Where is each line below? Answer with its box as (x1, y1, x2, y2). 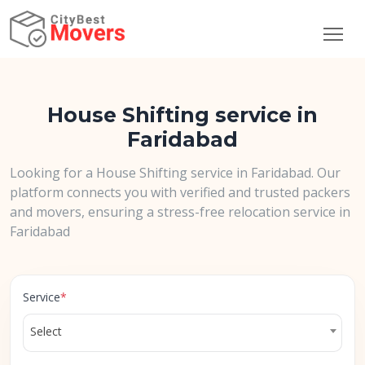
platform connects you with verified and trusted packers (10, 183, 350, 201)
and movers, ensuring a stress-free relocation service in (10, 203, 350, 221)
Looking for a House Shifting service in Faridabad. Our (10, 164, 341, 182)
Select (30, 323, 62, 339)
